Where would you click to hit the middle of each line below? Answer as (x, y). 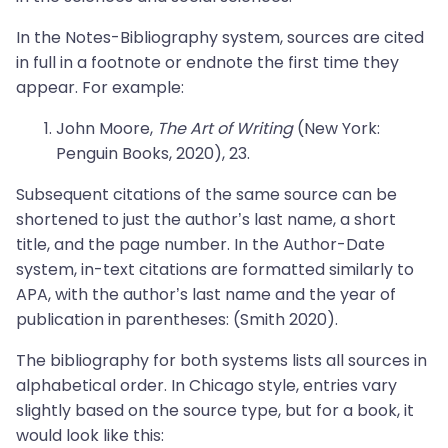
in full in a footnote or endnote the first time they (207, 62)
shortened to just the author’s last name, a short (206, 219)
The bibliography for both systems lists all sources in (221, 360)
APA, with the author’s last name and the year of (206, 294)
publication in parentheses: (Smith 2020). (177, 319)
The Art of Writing (225, 128)
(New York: (336, 128)
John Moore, (106, 128)
